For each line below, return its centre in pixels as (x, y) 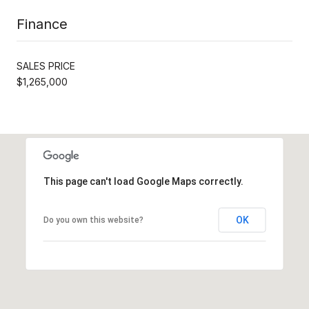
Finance (42, 24)
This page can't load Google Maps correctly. (143, 181)
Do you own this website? (93, 220)
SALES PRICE (46, 66)
